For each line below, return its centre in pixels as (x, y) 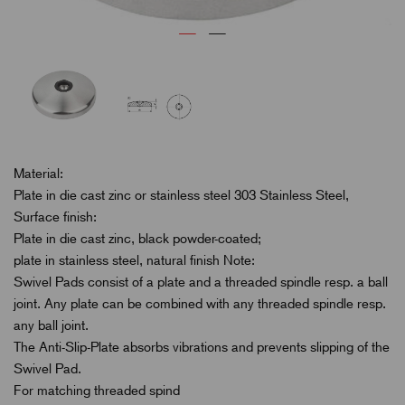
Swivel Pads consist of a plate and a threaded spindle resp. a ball (201, 283)
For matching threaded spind (97, 391)
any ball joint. (51, 326)
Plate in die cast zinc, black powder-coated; (137, 239)
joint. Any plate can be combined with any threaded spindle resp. (200, 304)
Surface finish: (55, 217)
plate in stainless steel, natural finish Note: (134, 261)
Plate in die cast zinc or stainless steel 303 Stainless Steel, (181, 196)
